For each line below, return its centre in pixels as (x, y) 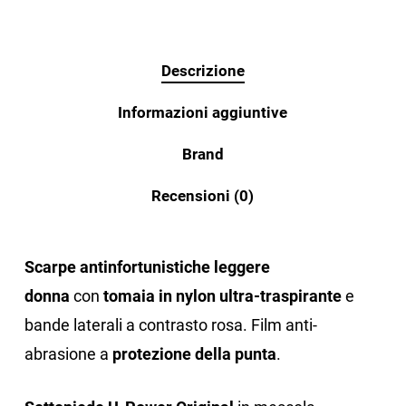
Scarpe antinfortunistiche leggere (147, 267)
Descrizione (203, 71)
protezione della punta (194, 354)
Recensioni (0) (203, 196)
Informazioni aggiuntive (203, 113)
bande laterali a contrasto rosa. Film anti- (170, 325)
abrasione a (68, 354)
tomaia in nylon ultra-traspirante (222, 296)
